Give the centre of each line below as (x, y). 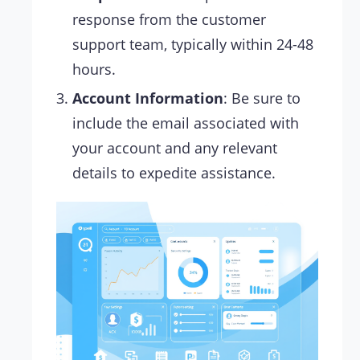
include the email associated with (186, 123)
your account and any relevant (175, 148)
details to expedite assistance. (174, 173)
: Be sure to (262, 98)
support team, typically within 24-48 (193, 45)
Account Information (148, 98)
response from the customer (169, 20)
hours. (94, 70)
